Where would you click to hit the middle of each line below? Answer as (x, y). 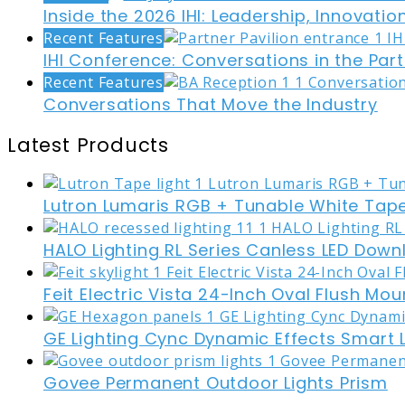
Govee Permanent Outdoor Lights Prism (216, 383)
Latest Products (88, 146)
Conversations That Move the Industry (211, 105)
